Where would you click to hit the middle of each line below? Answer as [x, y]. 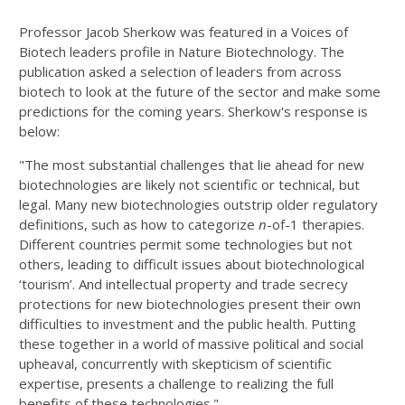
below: [41, 131]
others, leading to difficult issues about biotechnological [192, 264]
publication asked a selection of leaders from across [180, 71]
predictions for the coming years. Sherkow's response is [193, 111]
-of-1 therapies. [316, 224]
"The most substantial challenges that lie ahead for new [192, 165]
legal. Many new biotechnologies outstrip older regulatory [198, 204]
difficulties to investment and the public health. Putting [188, 324]
